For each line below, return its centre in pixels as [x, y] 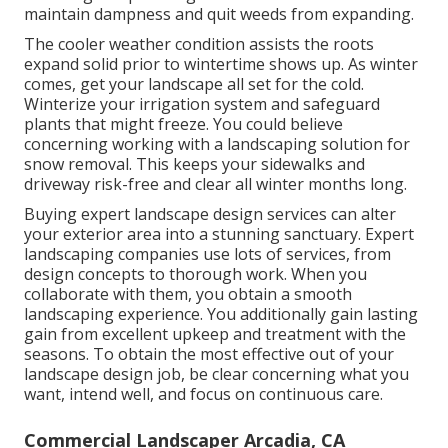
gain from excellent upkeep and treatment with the [215, 334]
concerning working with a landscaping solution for [217, 144]
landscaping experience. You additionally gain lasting [221, 314]
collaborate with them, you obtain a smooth [188, 294]
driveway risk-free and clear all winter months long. [215, 184]
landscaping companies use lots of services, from [207, 254]
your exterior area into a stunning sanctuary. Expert [219, 234]
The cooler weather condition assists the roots [199, 44]
